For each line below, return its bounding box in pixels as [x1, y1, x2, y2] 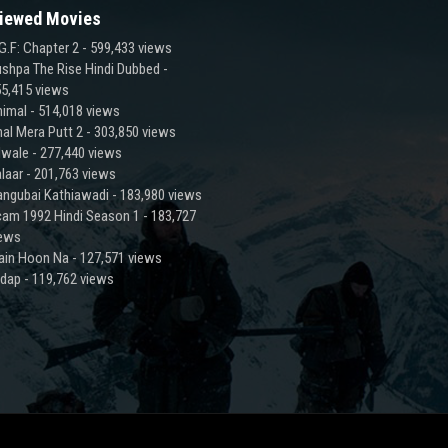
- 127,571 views [68, 248, 162, 267]
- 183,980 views [108, 185, 202, 204]
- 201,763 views [22, 164, 116, 183]
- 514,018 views [26, 101, 120, 120]
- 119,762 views [20, 269, 114, 288]
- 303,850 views [82, 122, 176, 141]
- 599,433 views [78, 38, 172, 57]
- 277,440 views [28, 143, 122, 162]
